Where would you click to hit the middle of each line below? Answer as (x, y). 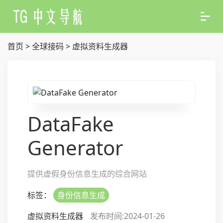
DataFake (71, 123)
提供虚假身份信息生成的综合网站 (87, 173)
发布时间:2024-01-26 (127, 216)
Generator (75, 147)
